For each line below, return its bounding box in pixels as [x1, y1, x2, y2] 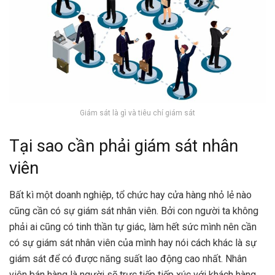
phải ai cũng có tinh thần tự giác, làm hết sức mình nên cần [9, 221, 257, 233]
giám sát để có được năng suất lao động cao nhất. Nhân [9, 253, 247, 265]
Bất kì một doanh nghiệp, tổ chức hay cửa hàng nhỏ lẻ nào [9, 189, 252, 201]
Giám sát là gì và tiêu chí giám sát [80, 109, 195, 118]
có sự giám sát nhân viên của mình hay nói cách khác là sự [9, 237, 257, 249]
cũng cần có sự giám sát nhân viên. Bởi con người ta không [9, 205, 258, 217]
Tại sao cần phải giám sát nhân [9, 136, 238, 156]
